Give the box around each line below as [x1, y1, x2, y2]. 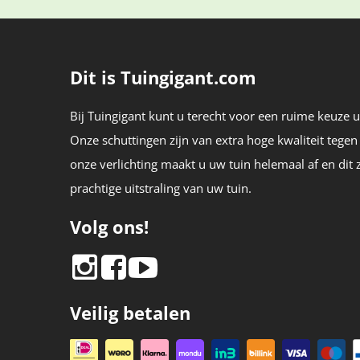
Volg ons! [70, 215, 149, 239]
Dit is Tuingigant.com [70, 65, 256, 89]
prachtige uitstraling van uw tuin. [70, 180, 252, 196]
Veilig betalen [70, 301, 190, 325]
